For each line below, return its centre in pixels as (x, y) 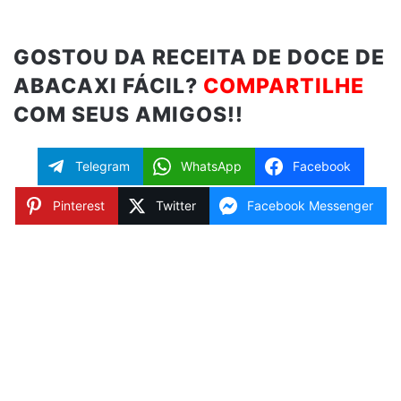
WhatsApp (211, 166)
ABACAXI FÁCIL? (108, 86)
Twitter (175, 206)
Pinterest (78, 206)
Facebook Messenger (310, 206)
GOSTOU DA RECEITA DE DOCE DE (199, 58)
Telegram (102, 166)
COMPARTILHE (284, 86)
